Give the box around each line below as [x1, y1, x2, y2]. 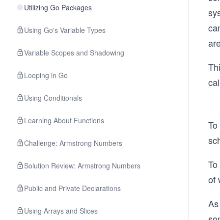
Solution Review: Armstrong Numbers [24, 161, 140, 170]
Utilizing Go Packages [24, 2, 92, 12]
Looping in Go [24, 70, 68, 80]
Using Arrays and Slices [24, 206, 98, 216]
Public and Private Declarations [24, 183, 121, 193]
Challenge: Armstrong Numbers [24, 138, 122, 148]
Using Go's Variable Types [24, 25, 106, 35]
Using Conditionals [24, 93, 82, 103]
